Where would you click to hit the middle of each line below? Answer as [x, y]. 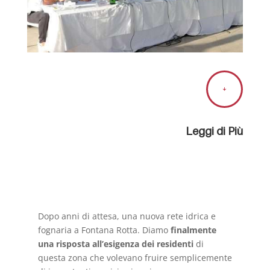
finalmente [193, 230]
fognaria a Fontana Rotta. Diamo [104, 230]
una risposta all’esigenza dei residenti [117, 244]
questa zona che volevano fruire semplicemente [135, 258]
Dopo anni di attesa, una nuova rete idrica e [127, 216]
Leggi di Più [215, 131]
